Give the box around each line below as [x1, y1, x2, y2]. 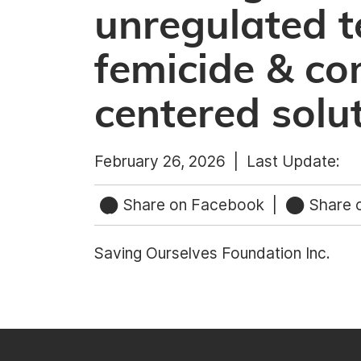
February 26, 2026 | [94, 151, 247, 171]
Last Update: [247, 151, 340, 171]
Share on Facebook [118, 195, 268, 214]
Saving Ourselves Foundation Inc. [94, 243, 330, 263]
